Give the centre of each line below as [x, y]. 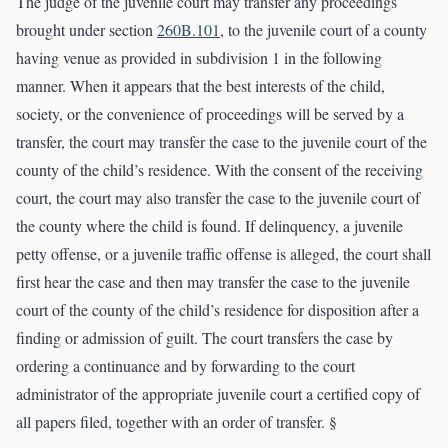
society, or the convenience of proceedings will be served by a [210, 114]
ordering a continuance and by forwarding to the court [185, 366]
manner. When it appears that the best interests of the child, [200, 86]
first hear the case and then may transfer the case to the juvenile [213, 282]
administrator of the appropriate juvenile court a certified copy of [218, 394]
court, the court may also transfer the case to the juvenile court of [218, 198]
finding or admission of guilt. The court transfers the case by [204, 338]
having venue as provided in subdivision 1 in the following [199, 58]
